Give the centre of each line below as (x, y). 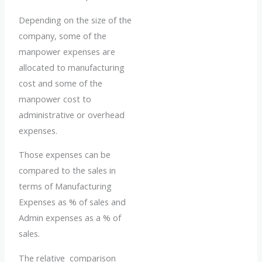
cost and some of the (61, 83)
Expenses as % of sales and (73, 202)
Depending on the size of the (75, 20)
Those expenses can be (65, 155)
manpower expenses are (67, 51)
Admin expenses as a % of (70, 218)
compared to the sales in (68, 170)
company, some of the (63, 35)
